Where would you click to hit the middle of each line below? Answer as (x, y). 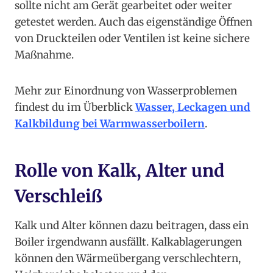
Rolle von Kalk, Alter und (119, 171)
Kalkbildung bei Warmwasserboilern (110, 124)
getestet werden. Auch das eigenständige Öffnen (133, 22)
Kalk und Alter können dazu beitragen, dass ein (132, 226)
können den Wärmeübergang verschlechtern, (128, 259)
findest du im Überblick (75, 108)
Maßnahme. (44, 55)
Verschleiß (58, 197)
